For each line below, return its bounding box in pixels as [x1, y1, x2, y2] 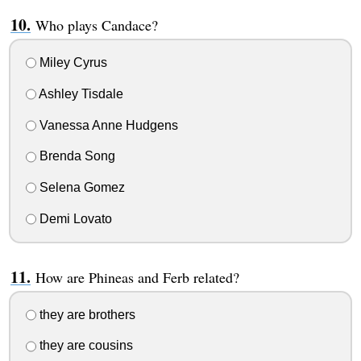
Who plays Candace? [35, 15, 158, 35]
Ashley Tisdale [35, 86, 123, 101]
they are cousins [35, 338, 133, 353]
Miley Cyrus [35, 55, 107, 69]
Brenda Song [35, 149, 115, 164]
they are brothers [35, 307, 135, 322]
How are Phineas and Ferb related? [35, 267, 239, 287]
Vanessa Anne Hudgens [35, 118, 178, 132]
